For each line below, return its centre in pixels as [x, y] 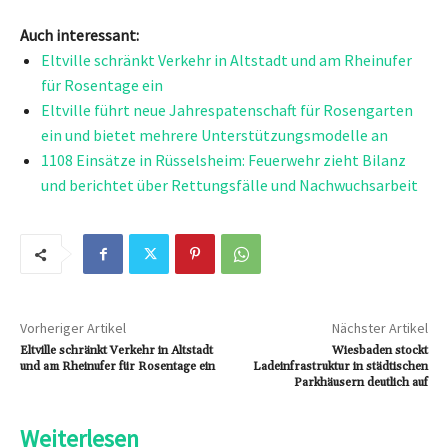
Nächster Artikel [379, 328]
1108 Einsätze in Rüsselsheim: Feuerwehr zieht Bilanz [223, 160]
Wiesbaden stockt [379, 351]
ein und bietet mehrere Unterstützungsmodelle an [214, 135]
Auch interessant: [79, 35]
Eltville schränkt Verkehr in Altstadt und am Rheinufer [226, 60]
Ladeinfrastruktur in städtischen [340, 367]
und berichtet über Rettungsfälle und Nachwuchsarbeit [229, 185]
